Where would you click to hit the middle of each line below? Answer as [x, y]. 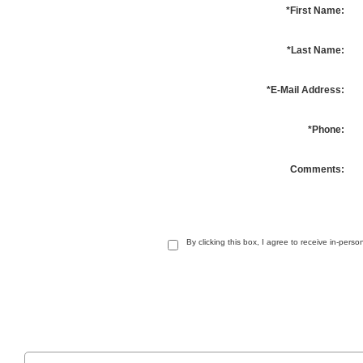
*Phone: [326, 129]
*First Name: [315, 10]
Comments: [317, 169]
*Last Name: [315, 50]
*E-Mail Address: [305, 90]
